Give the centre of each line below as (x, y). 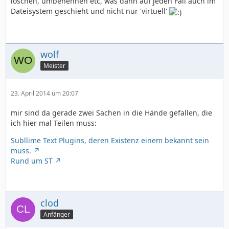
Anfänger (57, 215)
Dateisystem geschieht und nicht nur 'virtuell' (90, 11)
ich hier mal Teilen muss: (54, 123)
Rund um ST (32, 161)
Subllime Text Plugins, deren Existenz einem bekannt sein (110, 140)
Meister (54, 66)
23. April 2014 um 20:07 (44, 93)
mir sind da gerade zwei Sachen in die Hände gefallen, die (111, 112)
